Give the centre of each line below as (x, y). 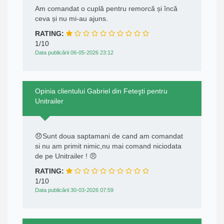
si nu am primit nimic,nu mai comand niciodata (108, 146)
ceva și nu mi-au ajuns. (71, 19)
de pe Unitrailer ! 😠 (66, 156)
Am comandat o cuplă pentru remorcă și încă (106, 9)
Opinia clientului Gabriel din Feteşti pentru (101, 91)
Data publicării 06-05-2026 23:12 (74, 53)
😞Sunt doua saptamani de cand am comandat (109, 136)
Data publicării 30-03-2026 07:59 (74, 190)
